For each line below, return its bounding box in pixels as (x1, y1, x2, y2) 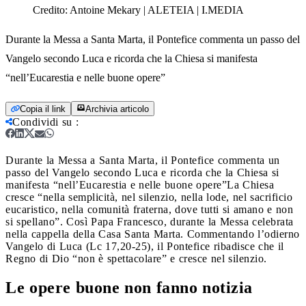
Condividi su (12, 115, 72, 128)
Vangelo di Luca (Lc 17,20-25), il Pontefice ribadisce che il (5, 240, 284, 252)
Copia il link (20, 103, 66, 114)
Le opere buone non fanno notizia (5, 278, 253, 296)
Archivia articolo (85, 103, 149, 114)
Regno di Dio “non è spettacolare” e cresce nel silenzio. (5, 252, 267, 264)
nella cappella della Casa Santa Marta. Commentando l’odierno (5, 227, 300, 240)
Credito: (33, 3, 70, 16)
